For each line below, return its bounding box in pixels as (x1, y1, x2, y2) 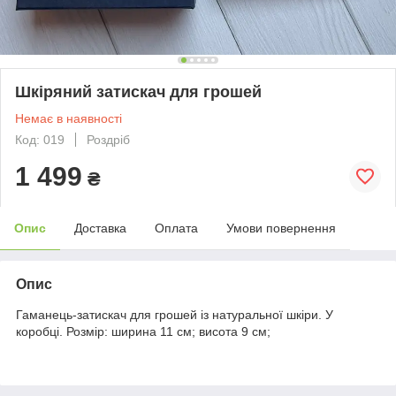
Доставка (74, 220, 126, 235)
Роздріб (87, 132, 130, 147)
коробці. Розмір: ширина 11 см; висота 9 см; (16, 324, 270, 339)
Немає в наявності (15, 110, 122, 126)
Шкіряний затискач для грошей (15, 82, 262, 101)
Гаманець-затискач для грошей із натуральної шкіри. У (16, 307, 333, 322)
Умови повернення (226, 220, 336, 235)
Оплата (155, 220, 198, 235)
